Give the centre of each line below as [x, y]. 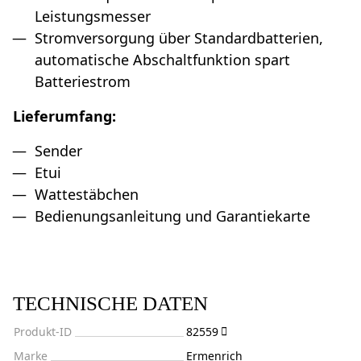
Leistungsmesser [93, 16]
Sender [58, 150]
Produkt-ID [43, 331]
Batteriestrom [83, 81]
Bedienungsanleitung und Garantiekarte [172, 216]
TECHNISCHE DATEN [110, 303]
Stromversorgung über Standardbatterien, [179, 37]
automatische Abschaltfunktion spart [162, 59]
